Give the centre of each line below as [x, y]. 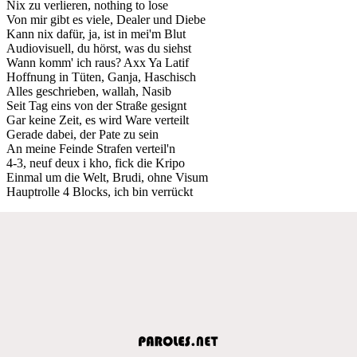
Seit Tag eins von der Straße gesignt [96, 105]
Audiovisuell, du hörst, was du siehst [99, 48]
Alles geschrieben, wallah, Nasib [89, 91]
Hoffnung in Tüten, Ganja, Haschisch [101, 76]
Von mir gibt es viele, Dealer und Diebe [106, 19]
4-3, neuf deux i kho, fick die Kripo [96, 163]
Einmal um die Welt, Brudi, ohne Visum [107, 177]
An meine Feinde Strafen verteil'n [91, 148]
